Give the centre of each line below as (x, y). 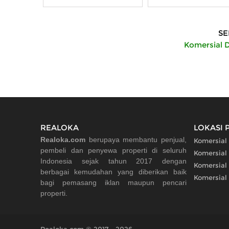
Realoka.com (63, 140)
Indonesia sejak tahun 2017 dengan (113, 161)
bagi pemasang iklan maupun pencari (113, 183)
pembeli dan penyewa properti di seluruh (113, 151)
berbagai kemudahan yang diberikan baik (113, 172)
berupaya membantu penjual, (136, 140)
